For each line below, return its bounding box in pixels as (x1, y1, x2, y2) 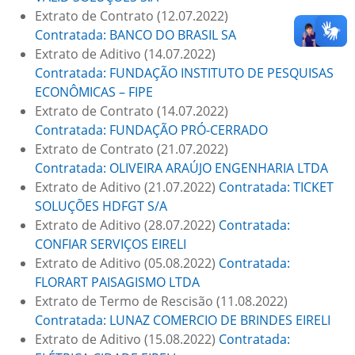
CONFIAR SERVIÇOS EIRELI (35, 235, 186, 253)
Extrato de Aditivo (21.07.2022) (35, 178, 219, 196)
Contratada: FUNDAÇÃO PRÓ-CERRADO (35, 121, 268, 139)
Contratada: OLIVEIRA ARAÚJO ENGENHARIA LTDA (35, 159, 328, 177)
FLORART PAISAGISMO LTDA (35, 273, 200, 291)
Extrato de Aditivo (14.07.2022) (35, 45, 216, 63)
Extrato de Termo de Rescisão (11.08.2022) (35, 292, 288, 310)
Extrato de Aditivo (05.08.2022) (35, 254, 219, 272)
